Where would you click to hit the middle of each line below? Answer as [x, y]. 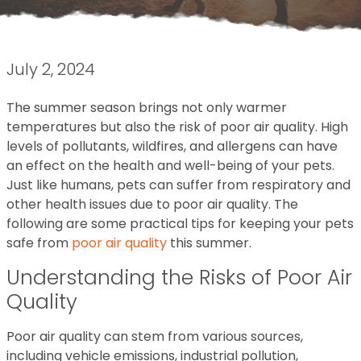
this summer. [209, 243]
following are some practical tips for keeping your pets [180, 224]
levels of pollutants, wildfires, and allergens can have [172, 146]
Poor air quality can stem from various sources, [155, 336]
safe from [39, 243]
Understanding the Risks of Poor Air [179, 278]
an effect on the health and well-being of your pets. [170, 166]
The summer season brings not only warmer [147, 108]
